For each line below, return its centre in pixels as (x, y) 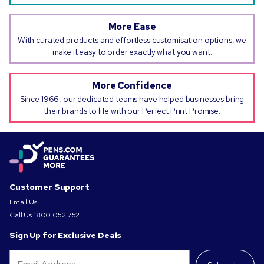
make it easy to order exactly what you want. (132, 52)
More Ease (132, 27)
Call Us (21, 215)
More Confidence (132, 85)
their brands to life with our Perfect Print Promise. (132, 110)
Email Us (23, 202)
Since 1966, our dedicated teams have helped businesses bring (132, 99)
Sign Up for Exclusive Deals (66, 235)
